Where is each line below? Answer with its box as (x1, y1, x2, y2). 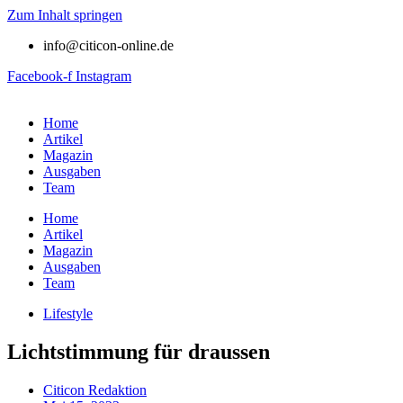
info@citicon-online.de (43, 38, 174, 53)
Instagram (76, 68, 131, 84)
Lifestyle (43, 306, 93, 321)
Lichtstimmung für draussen (7, 339, 270, 363)
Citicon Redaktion (43, 381, 147, 398)
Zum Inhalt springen (7, 7, 122, 22)
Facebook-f (7, 68, 72, 84)
